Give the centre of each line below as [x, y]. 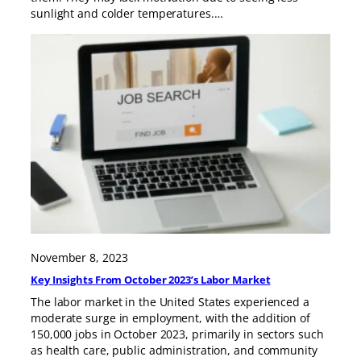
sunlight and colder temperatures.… [127, 13]
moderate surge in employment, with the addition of [170, 317]
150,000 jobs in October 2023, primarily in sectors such [177, 334]
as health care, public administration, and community [174, 350]
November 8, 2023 [79, 258]
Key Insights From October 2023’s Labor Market [151, 280]
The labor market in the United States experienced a [170, 301]
